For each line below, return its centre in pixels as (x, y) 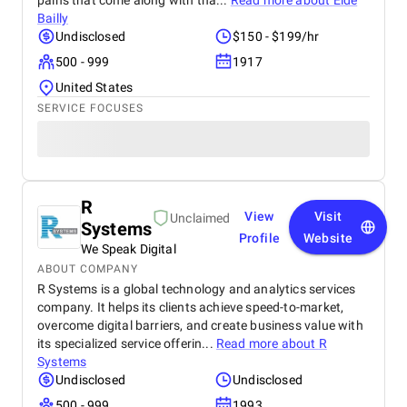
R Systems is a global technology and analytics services (197, 289)
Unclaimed (200, 218)
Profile (259, 238)
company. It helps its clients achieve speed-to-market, (191, 307)
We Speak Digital (129, 249)
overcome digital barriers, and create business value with (200, 325)
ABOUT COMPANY (88, 269)
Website (328, 238)
